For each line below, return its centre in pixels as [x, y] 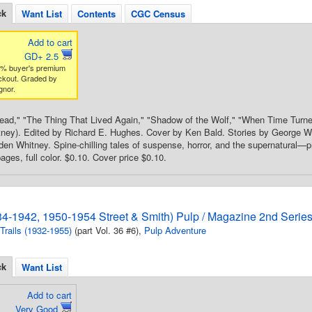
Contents [96, 14]
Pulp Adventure [175, 230]
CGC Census [158, 14]
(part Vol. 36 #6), [108, 230]
